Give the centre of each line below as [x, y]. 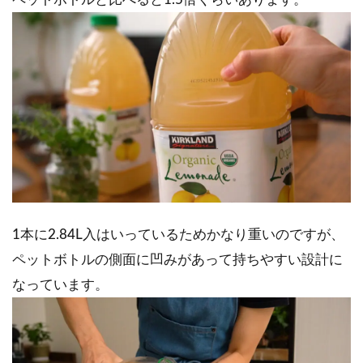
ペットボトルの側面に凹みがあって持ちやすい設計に [177, 260]
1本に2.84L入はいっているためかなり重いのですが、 [178, 235]
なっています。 [60, 285]
